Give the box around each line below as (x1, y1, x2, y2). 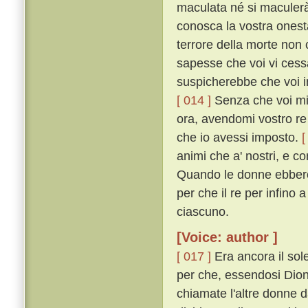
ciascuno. (177, 204, 229, 219)
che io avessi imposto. (177, 130, 302, 145)
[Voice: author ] (177, 230, 278, 245)
